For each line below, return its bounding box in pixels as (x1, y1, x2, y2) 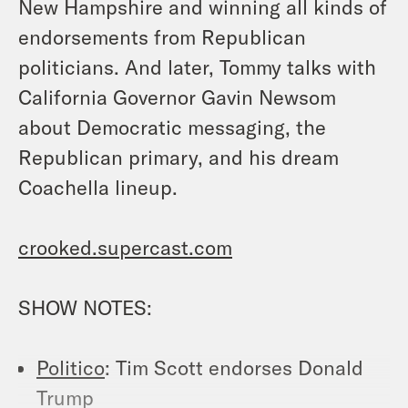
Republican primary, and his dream (18, 144, 339, 168)
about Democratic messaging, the (18, 114, 326, 138)
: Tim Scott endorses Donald (105, 354, 363, 379)
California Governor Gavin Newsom (18, 84, 336, 108)
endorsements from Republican (18, 24, 306, 48)
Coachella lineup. (18, 174, 178, 199)
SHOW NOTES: (18, 294, 152, 319)
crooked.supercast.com (18, 234, 232, 259)
